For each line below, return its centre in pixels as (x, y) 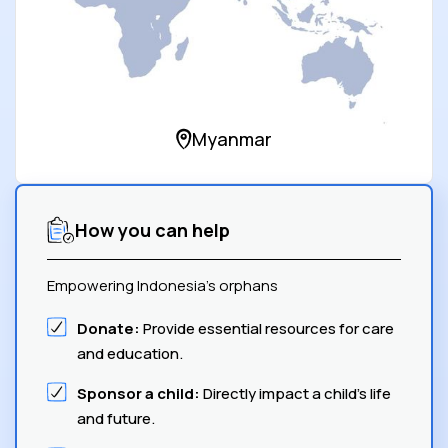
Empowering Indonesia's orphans (162, 286)
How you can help (152, 229)
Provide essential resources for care (267, 329)
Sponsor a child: (138, 394)
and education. (130, 354)
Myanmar (232, 138)
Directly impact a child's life (295, 394)
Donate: (108, 329)
